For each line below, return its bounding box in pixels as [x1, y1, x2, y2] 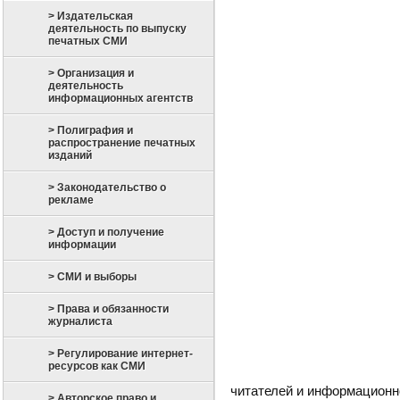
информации [48, 238, 116, 251]
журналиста [48, 315, 112, 328]
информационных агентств [48, 92, 193, 104]
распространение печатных [48, 137, 196, 149]
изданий [48, 149, 92, 162]
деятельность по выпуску [48, 22, 187, 35]
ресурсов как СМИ [48, 360, 146, 372]
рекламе [48, 194, 94, 206]
